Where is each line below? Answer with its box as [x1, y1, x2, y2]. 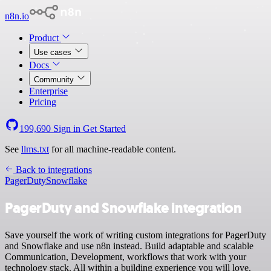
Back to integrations [13, 165, 92, 175]
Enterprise [29, 86, 68, 96]
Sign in [51, 123, 83, 134]
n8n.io [5, 11, 29, 21]
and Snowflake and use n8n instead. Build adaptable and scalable [5, 240, 253, 251]
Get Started [83, 123, 126, 134]
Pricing [29, 97, 56, 107]
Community [34, 75, 76, 84]
